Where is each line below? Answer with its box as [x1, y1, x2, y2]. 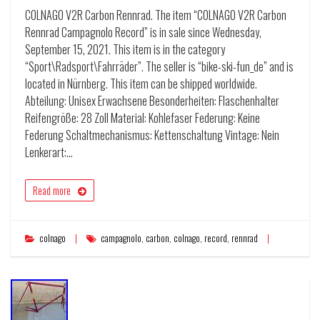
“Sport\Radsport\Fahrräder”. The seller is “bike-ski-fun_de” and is [25, 58, 294, 76]
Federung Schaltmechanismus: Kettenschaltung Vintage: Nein [25, 126, 279, 144]
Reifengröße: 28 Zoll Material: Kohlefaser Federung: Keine [25, 109, 260, 127]
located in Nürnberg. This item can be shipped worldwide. [25, 75, 257, 93]
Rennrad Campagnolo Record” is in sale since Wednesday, [25, 24, 261, 41]
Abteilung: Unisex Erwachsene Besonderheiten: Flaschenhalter [25, 92, 279, 110]
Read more [33, 183, 71, 199]
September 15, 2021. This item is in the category [25, 41, 225, 59]
